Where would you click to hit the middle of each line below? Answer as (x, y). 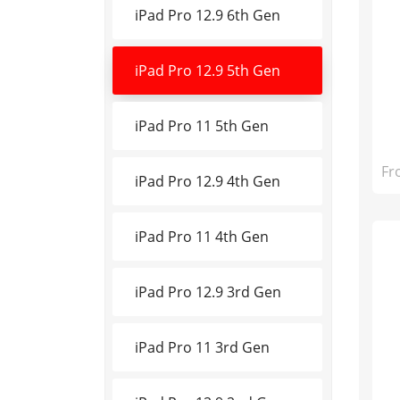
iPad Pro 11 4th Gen (202, 236)
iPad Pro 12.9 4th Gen (208, 181)
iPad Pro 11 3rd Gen (202, 347)
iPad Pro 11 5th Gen (202, 125)
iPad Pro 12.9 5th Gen (208, 70)
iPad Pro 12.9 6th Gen (208, 15)
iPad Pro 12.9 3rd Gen (208, 292)
